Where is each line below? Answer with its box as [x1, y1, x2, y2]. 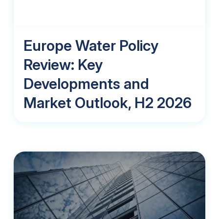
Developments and [23, 74, 149, 92]
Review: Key [23, 55, 103, 73]
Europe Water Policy [23, 36, 158, 54]
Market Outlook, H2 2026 [23, 93, 192, 111]
